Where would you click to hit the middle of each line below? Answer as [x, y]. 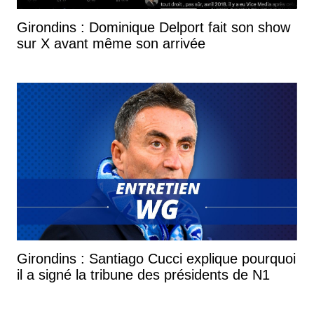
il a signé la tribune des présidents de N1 [143, 274]
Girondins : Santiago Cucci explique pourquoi [156, 258]
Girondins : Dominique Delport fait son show [153, 27]
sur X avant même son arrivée [111, 43]
